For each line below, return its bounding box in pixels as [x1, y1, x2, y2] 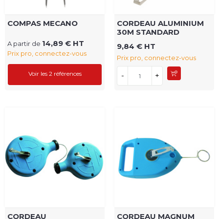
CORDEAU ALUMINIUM [117, 19, 204, 28]
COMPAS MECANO [7, 19, 78, 28]
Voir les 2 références [28, 70, 82, 78]
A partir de [7, 40, 42, 48]
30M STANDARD [117, 27, 179, 37]
